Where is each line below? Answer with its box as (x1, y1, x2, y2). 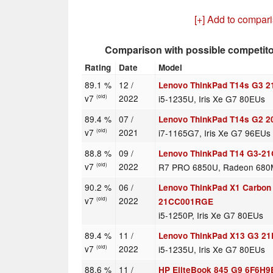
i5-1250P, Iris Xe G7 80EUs (158, 209, 264, 222)
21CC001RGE (158, 196, 214, 208)
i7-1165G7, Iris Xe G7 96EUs (158, 127, 271, 140)
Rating (85, 62, 112, 74)
